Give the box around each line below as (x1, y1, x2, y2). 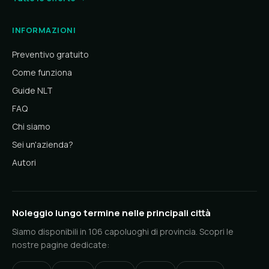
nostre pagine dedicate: (12, 239, 109, 250)
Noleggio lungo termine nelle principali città (12, 207, 211, 219)
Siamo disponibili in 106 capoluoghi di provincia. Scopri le (12, 226, 234, 237)
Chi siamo (12, 121, 50, 132)
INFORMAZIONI (12, 25, 76, 35)
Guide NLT (12, 85, 53, 96)
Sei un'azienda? (12, 139, 73, 150)
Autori (12, 157, 36, 168)
